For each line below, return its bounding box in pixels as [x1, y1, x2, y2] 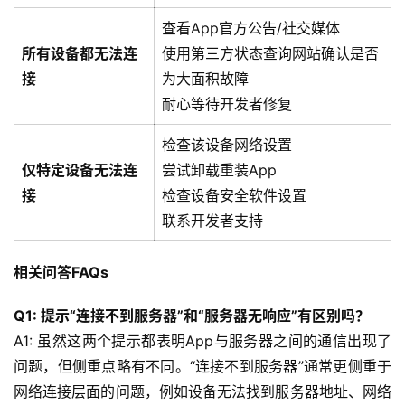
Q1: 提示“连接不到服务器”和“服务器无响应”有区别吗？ [14, 306, 370, 325]
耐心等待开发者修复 [162, 95, 292, 114]
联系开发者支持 [162, 212, 263, 231]
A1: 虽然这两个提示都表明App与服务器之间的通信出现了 [14, 332, 391, 351]
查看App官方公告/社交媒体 [162, 19, 340, 38]
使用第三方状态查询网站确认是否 [162, 44, 379, 63]
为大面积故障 [162, 70, 249, 89]
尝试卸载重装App [162, 161, 277, 180]
